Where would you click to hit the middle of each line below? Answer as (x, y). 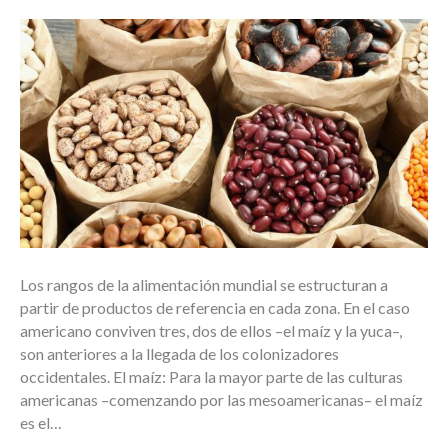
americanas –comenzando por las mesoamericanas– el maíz (221, 400)
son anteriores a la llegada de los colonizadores (179, 354)
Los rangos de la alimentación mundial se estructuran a (204, 285)
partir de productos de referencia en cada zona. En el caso (215, 308)
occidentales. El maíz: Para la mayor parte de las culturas (211, 377)
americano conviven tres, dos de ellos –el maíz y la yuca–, (211, 331)
